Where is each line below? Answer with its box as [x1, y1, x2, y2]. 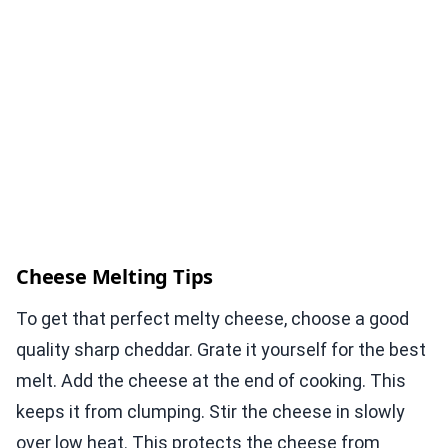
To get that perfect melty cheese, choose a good [16, 308, 409, 330]
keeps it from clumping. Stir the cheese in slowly [16, 401, 405, 423]
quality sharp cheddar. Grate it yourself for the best [16, 339, 426, 361]
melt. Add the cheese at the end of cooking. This [16, 370, 406, 392]
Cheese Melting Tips [16, 263, 214, 291]
